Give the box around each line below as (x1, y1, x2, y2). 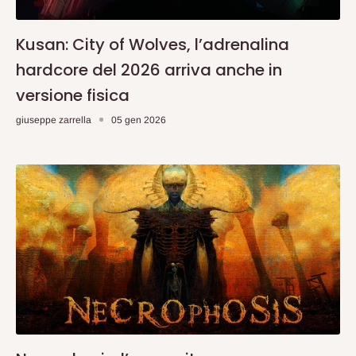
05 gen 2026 (111, 114, 166, 126)
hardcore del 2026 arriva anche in (16, 58, 282, 81)
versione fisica (16, 83, 130, 106)
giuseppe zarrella (16, 114, 91, 126)
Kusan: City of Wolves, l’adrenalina (16, 33, 289, 56)
